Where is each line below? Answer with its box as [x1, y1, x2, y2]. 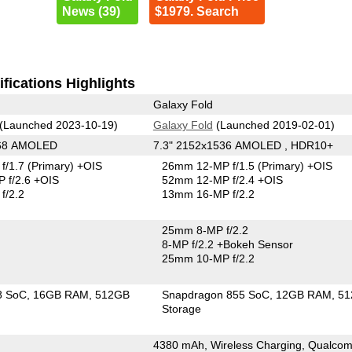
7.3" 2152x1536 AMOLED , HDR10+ [152, 138, 333, 152]
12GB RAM [276, 288, 332, 301]
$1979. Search [154, 4, 239, 18]
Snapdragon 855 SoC [162, 288, 270, 301]
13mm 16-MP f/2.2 [162, 187, 255, 200]
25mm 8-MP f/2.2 [162, 223, 249, 236]
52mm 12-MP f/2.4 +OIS [162, 173, 284, 186]
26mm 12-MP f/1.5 [162, 159, 258, 172]
